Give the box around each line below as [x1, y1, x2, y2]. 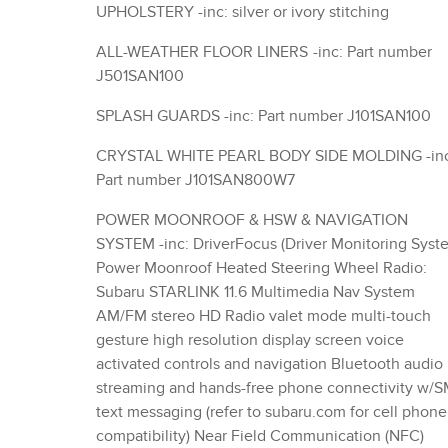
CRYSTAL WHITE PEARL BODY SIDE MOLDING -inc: [96, 146, 426, 167]
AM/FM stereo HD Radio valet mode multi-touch [96, 306, 199, 327]
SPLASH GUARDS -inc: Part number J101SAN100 [224, 106, 431, 127]
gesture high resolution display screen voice [96, 330, 366, 351]
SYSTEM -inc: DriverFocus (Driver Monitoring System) [96, 234, 159, 255]
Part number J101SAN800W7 [96, 170, 295, 191]
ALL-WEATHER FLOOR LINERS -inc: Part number [96, 42, 313, 63]
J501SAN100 [96, 66, 184, 87]
